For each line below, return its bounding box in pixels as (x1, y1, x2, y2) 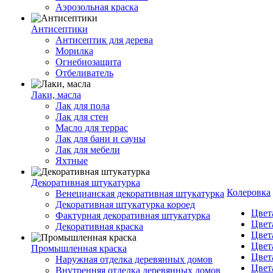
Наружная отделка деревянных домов (55, 254, 213, 264)
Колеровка (227, 187, 271, 197)
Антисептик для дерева (55, 35, 153, 45)
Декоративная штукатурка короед (55, 199, 195, 210)
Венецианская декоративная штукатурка (55, 188, 224, 199)
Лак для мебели (55, 144, 120, 155)
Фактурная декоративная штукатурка (55, 210, 210, 221)
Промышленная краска (31, 243, 127, 253)
